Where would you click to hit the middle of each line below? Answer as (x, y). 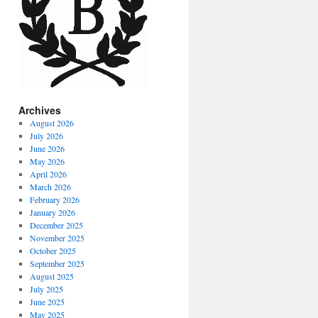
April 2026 (48, 174)
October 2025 (53, 251)
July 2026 (46, 136)
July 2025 (46, 289)
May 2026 (47, 161)
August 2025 (51, 276)
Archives (40, 110)
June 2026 (47, 148)
